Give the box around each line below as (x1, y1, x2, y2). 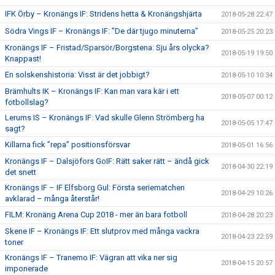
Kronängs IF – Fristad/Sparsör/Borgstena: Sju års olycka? (5, 43, 209, 52)
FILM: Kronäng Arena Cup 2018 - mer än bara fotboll (5, 210, 187, 219)
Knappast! (5, 54, 41, 63)
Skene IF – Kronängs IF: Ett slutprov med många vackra (5, 227, 199, 236)
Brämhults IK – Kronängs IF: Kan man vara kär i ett (5, 87, 179, 96)
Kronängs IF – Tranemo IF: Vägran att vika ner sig (5, 253, 177, 262)
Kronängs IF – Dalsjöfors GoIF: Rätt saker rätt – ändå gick (5, 157, 209, 166)
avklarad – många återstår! (5, 194, 99, 203)
